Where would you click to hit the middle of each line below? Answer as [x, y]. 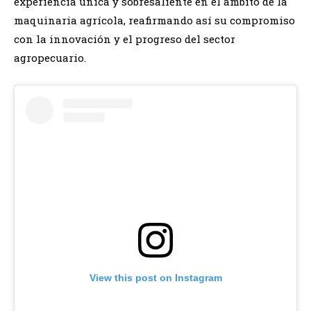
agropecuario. [50, 57]
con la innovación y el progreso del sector [125, 39]
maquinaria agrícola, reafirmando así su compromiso [154, 20]
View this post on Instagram [155, 277]
